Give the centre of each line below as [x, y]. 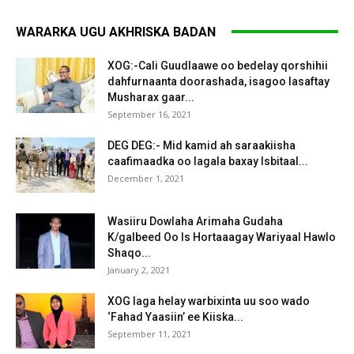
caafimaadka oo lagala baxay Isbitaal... [208, 161]
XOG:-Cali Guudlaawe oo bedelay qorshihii [218, 65]
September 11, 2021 [149, 333]
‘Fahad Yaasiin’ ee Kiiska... [175, 316]
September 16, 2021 [149, 114]
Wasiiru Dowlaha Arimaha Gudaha [195, 221]
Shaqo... [129, 252]
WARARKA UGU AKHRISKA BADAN [116, 32]
